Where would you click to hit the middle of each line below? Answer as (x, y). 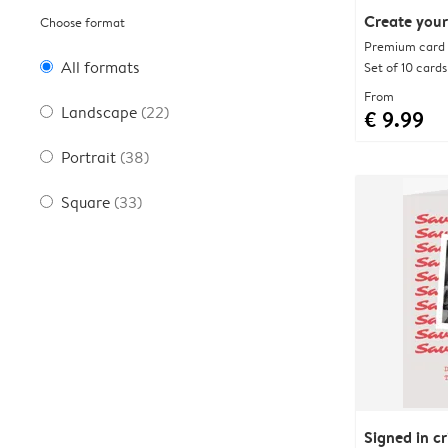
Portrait (88, 157)
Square (85, 202)
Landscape (99, 112)
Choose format (82, 21)
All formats (100, 67)
